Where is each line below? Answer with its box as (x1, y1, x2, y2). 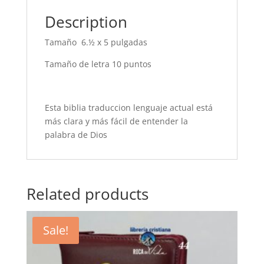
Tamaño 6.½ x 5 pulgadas (44, 37, 147, 48)
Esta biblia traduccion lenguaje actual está (44, 102, 213, 114)
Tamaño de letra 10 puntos (44, 58, 151, 70)
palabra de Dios (44, 129, 107, 141)
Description (44, 11, 127, 33)
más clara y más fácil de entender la (44, 115, 188, 127)
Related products (26, 183, 148, 205)
